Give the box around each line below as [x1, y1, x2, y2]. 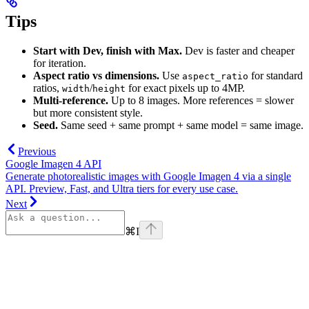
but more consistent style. [33, 107, 143, 119]
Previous [18, 146, 56, 158]
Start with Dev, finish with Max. [33, 45, 182, 57]
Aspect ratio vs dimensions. [33, 70, 159, 82]
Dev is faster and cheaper [182, 45, 295, 57]
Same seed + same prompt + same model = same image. [58, 119, 303, 132]
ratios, [33, 82, 62, 94]
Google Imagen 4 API [6, 158, 101, 170]
